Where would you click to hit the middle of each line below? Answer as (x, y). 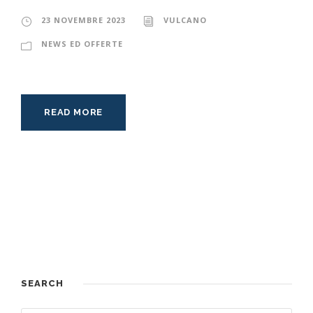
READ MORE (74, 112)
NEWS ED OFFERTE (82, 44)
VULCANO (185, 20)
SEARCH (42, 284)
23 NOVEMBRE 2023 (83, 20)
